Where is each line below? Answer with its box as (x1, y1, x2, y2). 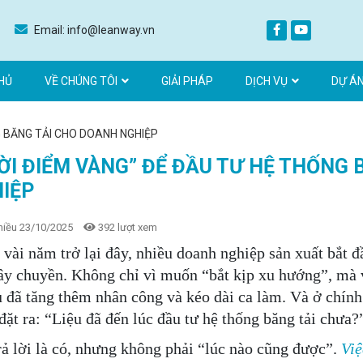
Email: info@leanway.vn (32, 23, 155, 36)
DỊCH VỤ (246, 75, 288, 88)
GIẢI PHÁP (161, 75, 213, 88)
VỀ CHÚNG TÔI (45, 75, 117, 88)
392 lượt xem (96, 221, 158, 233)
